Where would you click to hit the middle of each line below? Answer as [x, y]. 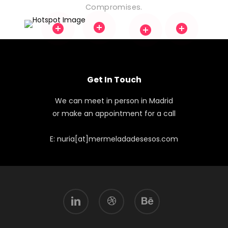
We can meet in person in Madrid [114, 101]
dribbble [111, 194]
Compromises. [114, 7]
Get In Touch [114, 80]
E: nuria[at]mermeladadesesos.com [114, 139]
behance [148, 194]
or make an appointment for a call [114, 114]
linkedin [75, 194]
